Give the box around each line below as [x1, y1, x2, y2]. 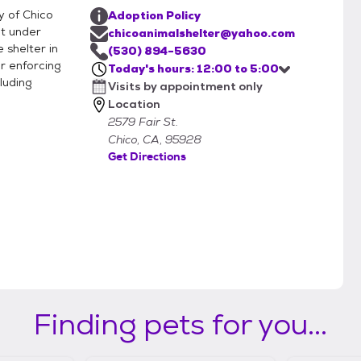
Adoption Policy [108, 8, 201, 23]
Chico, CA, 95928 [108, 132, 201, 147]
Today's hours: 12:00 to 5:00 [108, 61, 279, 77]
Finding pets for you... [34, 305, 327, 344]
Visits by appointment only [108, 79, 263, 94]
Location [108, 97, 160, 112]
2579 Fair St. [108, 114, 178, 130]
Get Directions [108, 149, 186, 164]
